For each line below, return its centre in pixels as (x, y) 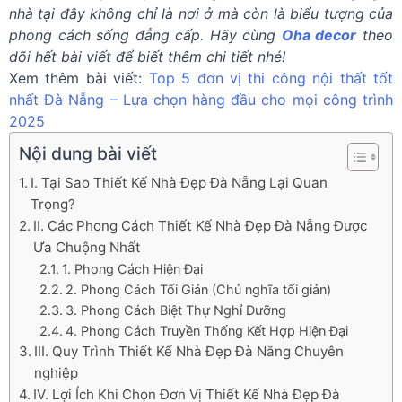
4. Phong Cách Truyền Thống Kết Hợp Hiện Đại (206, 331)
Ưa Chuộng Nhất (87, 247)
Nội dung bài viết (88, 153)
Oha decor (319, 35)
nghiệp (57, 373)
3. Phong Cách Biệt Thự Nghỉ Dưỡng (175, 310)
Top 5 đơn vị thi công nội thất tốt (271, 78)
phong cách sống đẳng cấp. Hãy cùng (145, 35)
